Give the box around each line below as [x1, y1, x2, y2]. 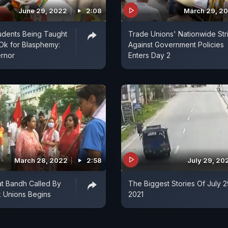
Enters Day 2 [128, 51, 170, 60]
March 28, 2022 [14, 156, 68, 164]
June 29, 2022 [18, 7, 67, 15]
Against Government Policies [128, 40, 224, 49]
